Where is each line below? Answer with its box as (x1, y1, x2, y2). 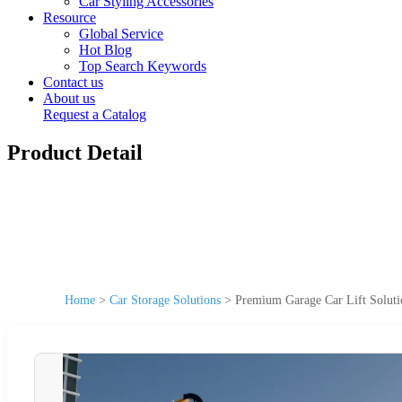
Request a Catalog (43, 107, 146, 122)
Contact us (43, 74, 103, 90)
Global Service (79, 26, 163, 41)
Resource (43, 10, 96, 25)
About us (43, 91, 95, 106)
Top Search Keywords (79, 58, 206, 74)
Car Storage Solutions (109, 293, 221, 307)
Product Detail (7, 140, 143, 164)
